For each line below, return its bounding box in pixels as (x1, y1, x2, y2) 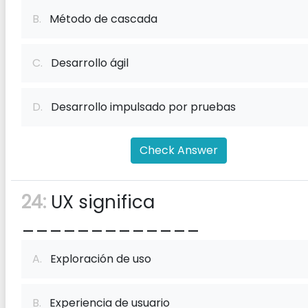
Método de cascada (41, 11, 157, 27)
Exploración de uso (42, 251, 151, 267)
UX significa (46, 190, 155, 214)
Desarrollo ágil (43, 55, 129, 71)
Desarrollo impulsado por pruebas (43, 99, 236, 115)
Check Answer (140, 142, 218, 158)
